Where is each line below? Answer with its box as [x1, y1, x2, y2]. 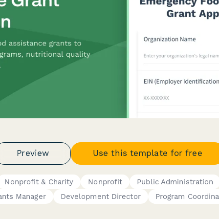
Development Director [60, 192, 141, 201]
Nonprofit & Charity [4, 177, 74, 186]
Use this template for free [93, 148, 202, 158]
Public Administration [137, 177, 214, 186]
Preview [17, 148, 49, 158]
